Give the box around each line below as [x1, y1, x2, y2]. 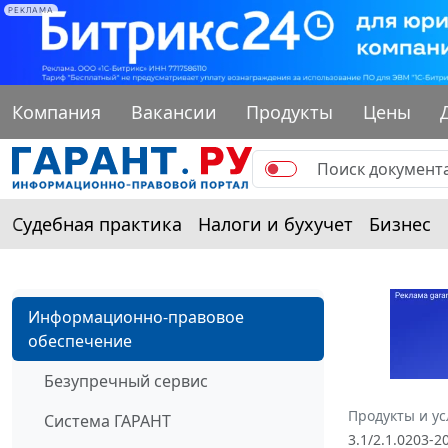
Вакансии [130, 99, 217, 124]
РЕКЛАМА [8, 5, 54, 15]
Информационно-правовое [28, 305, 244, 328]
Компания [12, 99, 101, 124]
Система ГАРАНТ [44, 409, 171, 432]
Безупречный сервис [44, 369, 208, 392]
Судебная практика [12, 211, 182, 236]
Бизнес [369, 211, 431, 236]
